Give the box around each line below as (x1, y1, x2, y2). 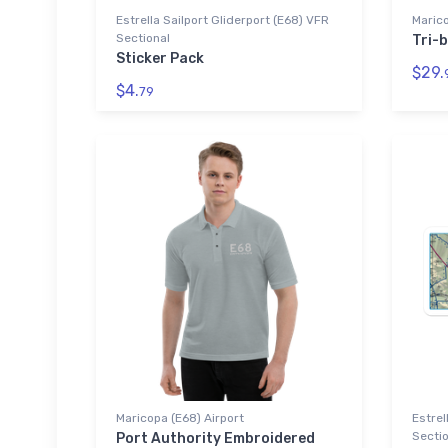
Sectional (116, 31, 170, 45)
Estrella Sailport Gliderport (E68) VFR (116, 13, 329, 27)
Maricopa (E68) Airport (116, 410, 244, 425)
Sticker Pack (116, 50, 204, 67)
